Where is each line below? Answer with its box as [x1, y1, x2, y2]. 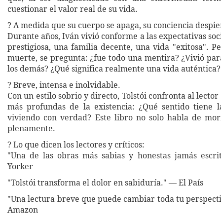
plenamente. [7, 123, 55, 134]
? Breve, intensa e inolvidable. [7, 79, 120, 90]
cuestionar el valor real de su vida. [7, 3, 138, 14]
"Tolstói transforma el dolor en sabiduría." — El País [7, 177, 203, 188]
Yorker [7, 161, 33, 172]
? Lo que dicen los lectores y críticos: [7, 139, 145, 150]
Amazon [7, 204, 38, 215]
